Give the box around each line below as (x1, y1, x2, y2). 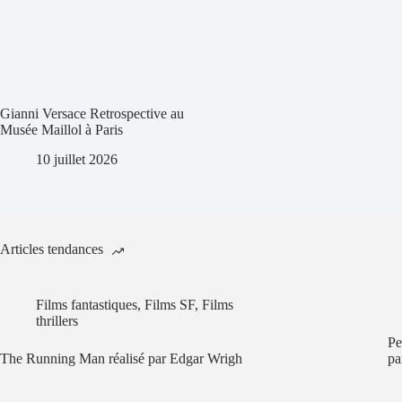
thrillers (36, 312, 78, 328)
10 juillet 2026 (36, 151, 118, 167)
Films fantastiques (36, 296, 137, 312)
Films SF (144, 296, 195, 312)
